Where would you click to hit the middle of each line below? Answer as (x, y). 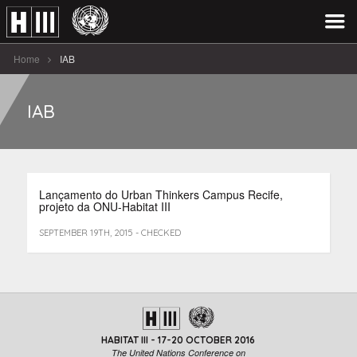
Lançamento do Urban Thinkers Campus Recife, (161, 194)
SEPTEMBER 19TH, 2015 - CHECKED (110, 233)
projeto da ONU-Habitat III (104, 206)
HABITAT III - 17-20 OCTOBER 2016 (178, 340)
